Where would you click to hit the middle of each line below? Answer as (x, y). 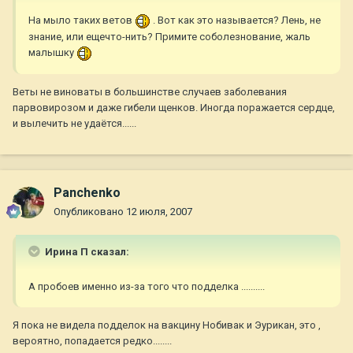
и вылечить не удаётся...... (74, 123)
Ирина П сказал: (86, 252)
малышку (52, 52)
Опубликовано (90, 212)
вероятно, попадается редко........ (92, 341)
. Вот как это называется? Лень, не (236, 20)
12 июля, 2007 (159, 212)
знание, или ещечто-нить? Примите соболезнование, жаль (169, 36)
